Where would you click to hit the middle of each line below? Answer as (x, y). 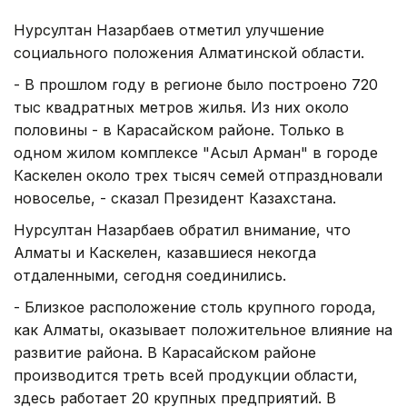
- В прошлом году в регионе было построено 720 (196, 84)
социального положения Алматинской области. (189, 52)
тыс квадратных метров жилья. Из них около (181, 107)
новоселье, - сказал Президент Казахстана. (175, 198)
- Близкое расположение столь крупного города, (195, 307)
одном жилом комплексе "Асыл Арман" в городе (196, 152)
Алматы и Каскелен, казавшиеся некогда (165, 252)
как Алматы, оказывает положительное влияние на (203, 329)
